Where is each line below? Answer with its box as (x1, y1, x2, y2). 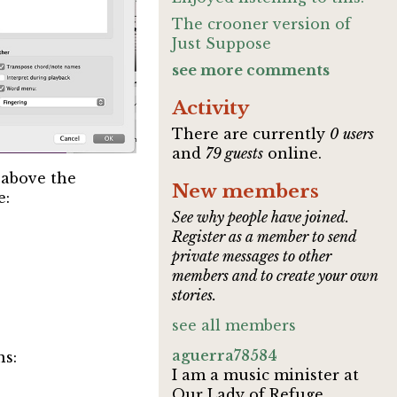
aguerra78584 (172, 346, 278, 364)
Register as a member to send (172, 228, 357, 245)
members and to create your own (172, 267, 379, 284)
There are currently (172, 125, 331, 143)
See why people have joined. (172, 208, 350, 226)
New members (172, 180, 320, 203)
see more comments (172, 61, 331, 79)
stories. (172, 286, 217, 304)
